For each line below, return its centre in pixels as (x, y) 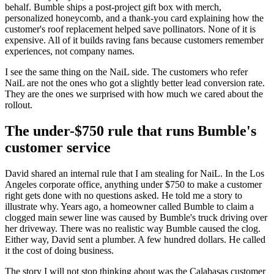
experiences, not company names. (70, 51)
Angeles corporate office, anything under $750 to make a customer (133, 185)
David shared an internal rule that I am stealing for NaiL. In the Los (135, 174)
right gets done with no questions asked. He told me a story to (124, 196)
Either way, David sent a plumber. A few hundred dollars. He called (135, 240)
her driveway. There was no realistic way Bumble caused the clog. (133, 229)
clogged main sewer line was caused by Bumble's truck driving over (136, 218)
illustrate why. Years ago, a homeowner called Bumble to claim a (129, 207)
